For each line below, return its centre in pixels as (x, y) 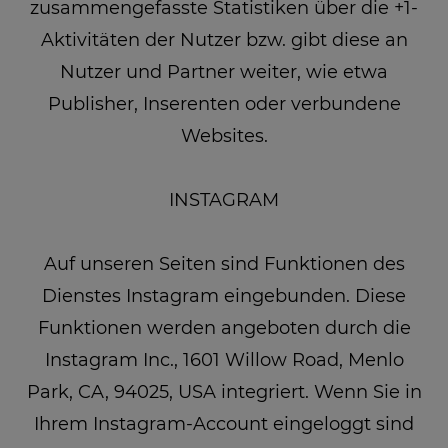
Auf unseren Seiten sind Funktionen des (224, 263)
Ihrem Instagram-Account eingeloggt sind (224, 423)
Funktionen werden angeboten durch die (224, 327)
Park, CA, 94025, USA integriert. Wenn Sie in (224, 391)
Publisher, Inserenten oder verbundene (224, 103)
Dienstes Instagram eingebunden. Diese (224, 295)
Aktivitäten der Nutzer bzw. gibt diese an (224, 39)
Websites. (224, 135)
